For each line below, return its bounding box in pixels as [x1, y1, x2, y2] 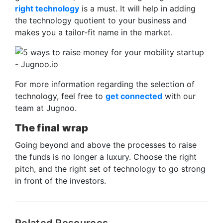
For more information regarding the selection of [15, 79, 195, 89]
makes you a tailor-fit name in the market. [15, 27, 173, 37]
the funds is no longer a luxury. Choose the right [15, 151, 197, 162]
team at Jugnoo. [15, 103, 77, 113]
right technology [15, 3, 79, 13]
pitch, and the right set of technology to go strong [15, 163, 206, 174]
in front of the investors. [15, 175, 109, 186]
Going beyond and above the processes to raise [15, 139, 197, 150]
